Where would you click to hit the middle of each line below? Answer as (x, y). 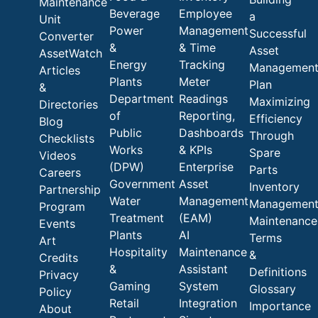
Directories (68, 105)
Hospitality (138, 252)
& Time (198, 48)
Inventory (274, 187)
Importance (280, 306)
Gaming (130, 286)
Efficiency (275, 119)
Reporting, (207, 116)
